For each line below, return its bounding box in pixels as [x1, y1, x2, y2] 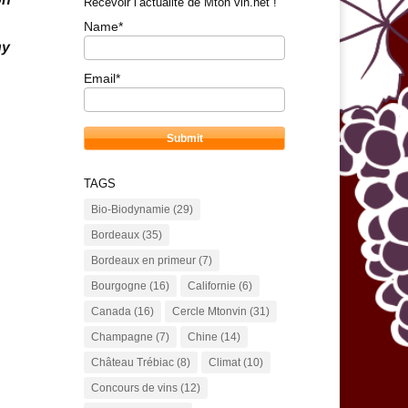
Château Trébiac [90, 356, 174, 370]
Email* [83, 70, 120, 86]
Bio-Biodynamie [90, 203, 170, 217]
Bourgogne [90, 280, 147, 293]
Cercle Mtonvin [171, 305, 247, 319]
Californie [187, 280, 236, 293]
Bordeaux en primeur [90, 254, 196, 268]
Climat [208, 356, 240, 370]
